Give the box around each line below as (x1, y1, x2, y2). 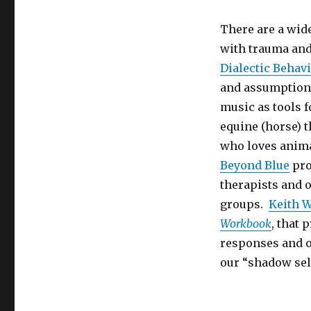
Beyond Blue (219, 158, 289, 172)
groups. (219, 197, 269, 211)
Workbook (219, 217, 271, 230)
